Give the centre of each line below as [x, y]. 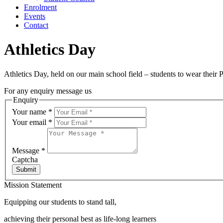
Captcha [25, 160]
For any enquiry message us [48, 91]
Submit [26, 170]
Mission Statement [33, 185]
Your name [30, 112]
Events [35, 16]
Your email [30, 122]
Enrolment [40, 7]
